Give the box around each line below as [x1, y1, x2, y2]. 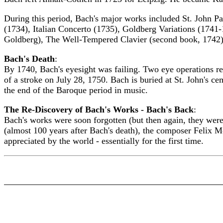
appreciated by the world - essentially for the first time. [4, 136, 204, 146]
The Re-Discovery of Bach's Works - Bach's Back [4, 105, 194, 114]
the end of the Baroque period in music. [4, 85, 148, 95]
